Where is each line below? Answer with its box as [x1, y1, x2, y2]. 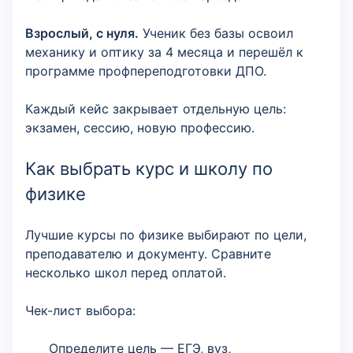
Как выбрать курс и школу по [25, 158, 273, 179]
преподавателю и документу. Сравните [25, 246, 271, 262]
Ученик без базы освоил [139, 25, 293, 41]
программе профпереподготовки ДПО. [25, 63, 266, 79]
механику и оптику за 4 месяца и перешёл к [25, 44, 303, 60]
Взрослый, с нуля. [25, 25, 139, 41]
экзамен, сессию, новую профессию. [25, 120, 255, 136]
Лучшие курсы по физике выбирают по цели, [25, 227, 307, 243]
